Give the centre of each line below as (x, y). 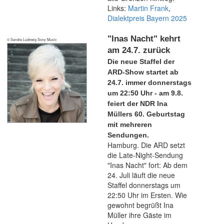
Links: (118, 8)
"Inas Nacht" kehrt (144, 39)
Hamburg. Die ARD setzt (146, 145)
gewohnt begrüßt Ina (140, 205)
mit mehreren (130, 124)
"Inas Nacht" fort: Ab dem (147, 165)
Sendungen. (128, 135)
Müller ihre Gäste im (139, 215)
